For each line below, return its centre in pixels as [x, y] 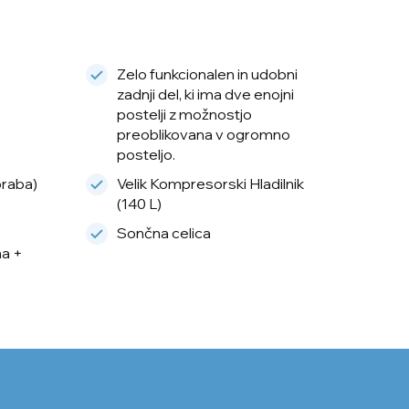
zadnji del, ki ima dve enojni [205, 94]
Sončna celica [163, 233]
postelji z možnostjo [184, 115]
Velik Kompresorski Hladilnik [210, 184]
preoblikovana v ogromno [203, 135]
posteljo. [146, 155]
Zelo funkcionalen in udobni [207, 74]
